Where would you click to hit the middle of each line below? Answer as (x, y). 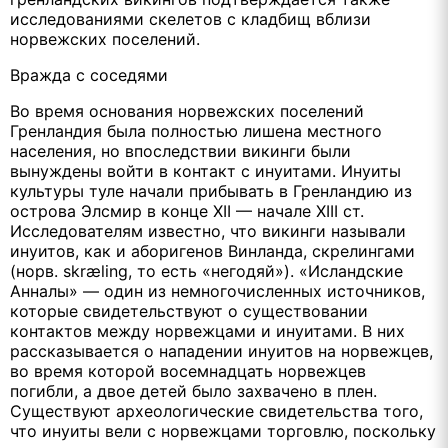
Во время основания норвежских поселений (187, 110)
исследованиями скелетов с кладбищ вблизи (190, 18)
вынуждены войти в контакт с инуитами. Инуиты (205, 170)
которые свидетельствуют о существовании (189, 310)
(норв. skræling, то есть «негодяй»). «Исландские (206, 270)
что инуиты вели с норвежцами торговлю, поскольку (223, 430)
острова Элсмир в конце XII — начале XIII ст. (187, 210)
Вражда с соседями (89, 74)
